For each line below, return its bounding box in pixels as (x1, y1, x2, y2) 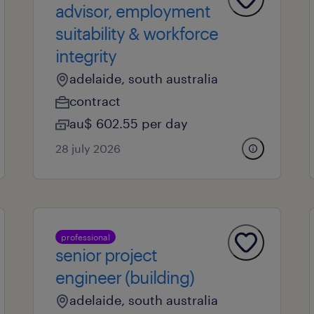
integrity (55, 46, 116, 66)
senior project (55, 245, 157, 265)
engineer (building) (55, 267, 194, 287)
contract (69, 93, 121, 109)
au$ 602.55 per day (69, 116, 188, 131)
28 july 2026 (55, 142, 121, 155)
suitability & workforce (55, 23, 218, 43)
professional (60, 232, 110, 242)
